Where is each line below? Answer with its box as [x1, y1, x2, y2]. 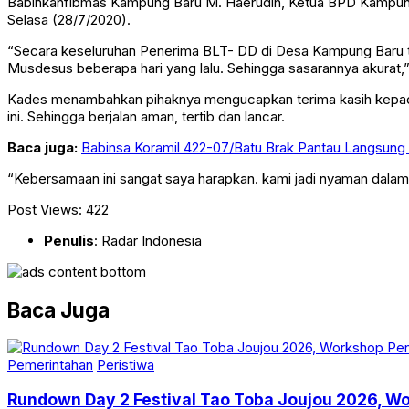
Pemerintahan [7, 356, 93, 374]
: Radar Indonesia [94, 232, 202, 250]
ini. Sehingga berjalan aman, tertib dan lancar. [7, 108, 285, 126]
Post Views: [7, 201, 82, 219]
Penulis [44, 232, 94, 250]
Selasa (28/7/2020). [7, 11, 131, 29]
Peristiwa [97, 356, 154, 374]
